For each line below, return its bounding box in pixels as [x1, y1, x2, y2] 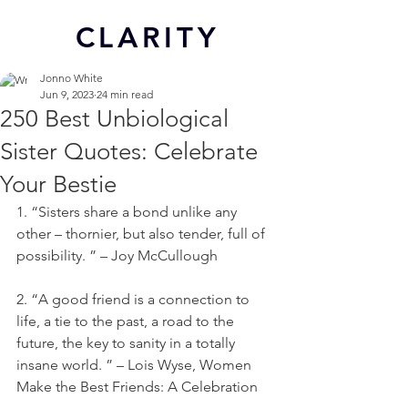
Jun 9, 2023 [40, 87, 94, 101]
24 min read [97, 87, 153, 101]
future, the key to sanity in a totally [16, 334, 239, 352]
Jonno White [40, 71, 103, 85]
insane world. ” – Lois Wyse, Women [16, 356, 255, 373]
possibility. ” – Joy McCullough [16, 247, 218, 264]
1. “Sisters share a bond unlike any [16, 203, 240, 220]
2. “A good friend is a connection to [16, 291, 253, 308]
